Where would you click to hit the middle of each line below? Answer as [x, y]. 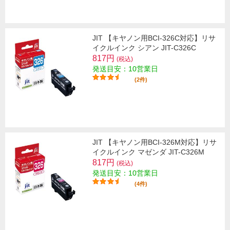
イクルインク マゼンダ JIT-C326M [148, 152]
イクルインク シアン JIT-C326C [144, 47]
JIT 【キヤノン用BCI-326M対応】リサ [155, 142]
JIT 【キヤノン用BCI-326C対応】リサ [154, 38]
